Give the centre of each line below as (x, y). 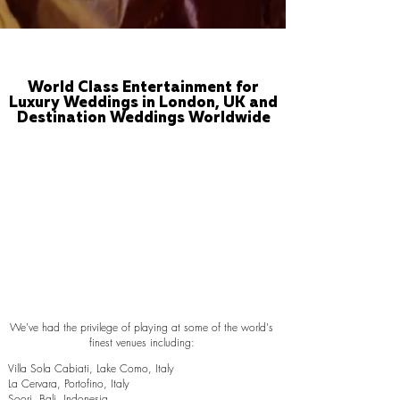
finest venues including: (142, 342)
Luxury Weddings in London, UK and (143, 103)
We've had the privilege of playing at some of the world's (142, 327)
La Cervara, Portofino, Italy (69, 383)
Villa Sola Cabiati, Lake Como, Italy (91, 368)
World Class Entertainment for (143, 88)
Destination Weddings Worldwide (143, 118)
